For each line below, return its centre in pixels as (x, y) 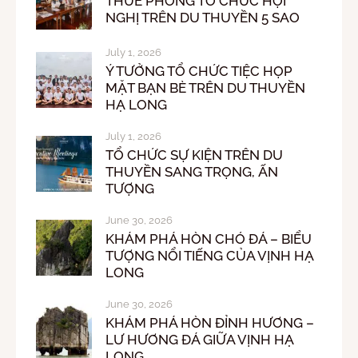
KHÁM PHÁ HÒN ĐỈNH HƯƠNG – (210, 322)
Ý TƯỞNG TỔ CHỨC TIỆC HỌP (199, 71)
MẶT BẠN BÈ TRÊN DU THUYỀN (205, 88)
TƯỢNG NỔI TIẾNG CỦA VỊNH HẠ (210, 255)
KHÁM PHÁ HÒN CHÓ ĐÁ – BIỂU (209, 239)
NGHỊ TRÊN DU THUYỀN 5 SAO (203, 18)
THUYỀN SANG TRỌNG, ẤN (192, 171)
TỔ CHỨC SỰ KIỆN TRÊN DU (194, 155)
